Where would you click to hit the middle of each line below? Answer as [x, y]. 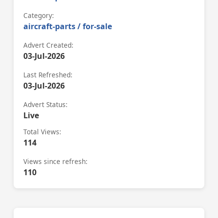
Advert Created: [48, 45]
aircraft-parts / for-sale [68, 27]
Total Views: [42, 132]
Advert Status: [45, 105]
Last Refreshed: [48, 75]
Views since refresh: [55, 162]
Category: [39, 16]
